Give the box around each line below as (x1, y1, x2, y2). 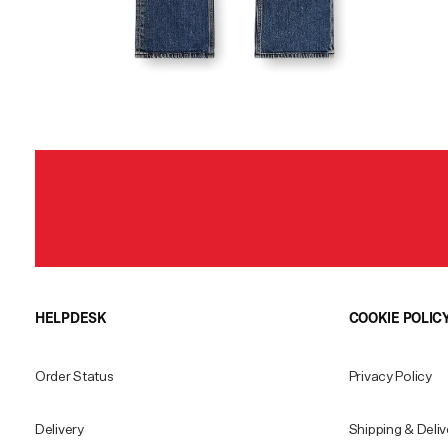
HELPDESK (35, 311, 107, 327)
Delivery (35, 423, 84, 438)
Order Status (35, 370, 114, 385)
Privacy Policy (348, 370, 432, 385)
